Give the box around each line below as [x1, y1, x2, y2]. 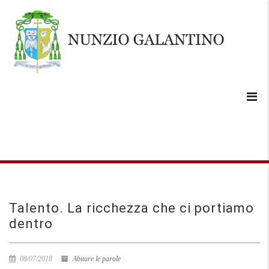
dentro [9, 216, 53, 231]
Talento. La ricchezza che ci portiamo [9, 201, 254, 216]
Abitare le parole [73, 255, 121, 263]
